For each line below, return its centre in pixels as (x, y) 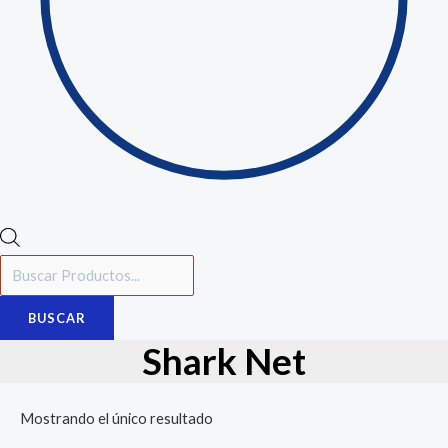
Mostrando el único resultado (116, 419)
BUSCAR (57, 318)
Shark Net (224, 361)
